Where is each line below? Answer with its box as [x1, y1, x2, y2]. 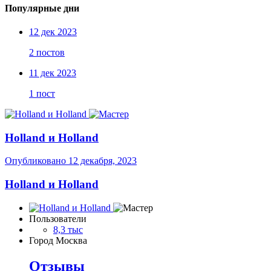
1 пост [29, 88, 55, 99]
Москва [56, 235, 87, 246]
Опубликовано [5, 155, 68, 166]
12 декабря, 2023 [68, 155, 137, 166]
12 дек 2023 [29, 26, 77, 37]
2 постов [29, 47, 65, 57]
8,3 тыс [53, 224, 83, 235]
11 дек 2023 [29, 67, 76, 78]
